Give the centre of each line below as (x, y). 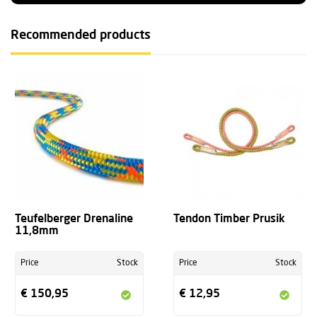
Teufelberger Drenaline (74, 220)
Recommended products (81, 35)
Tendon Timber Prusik (229, 220)
